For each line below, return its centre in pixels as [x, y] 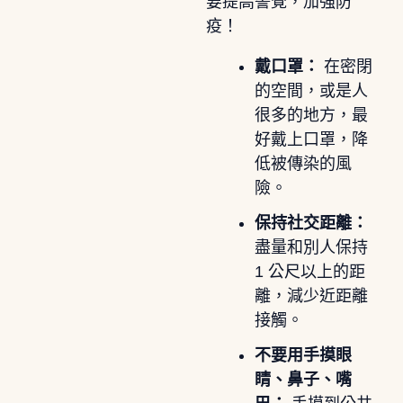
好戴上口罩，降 [311, 139]
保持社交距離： [311, 223]
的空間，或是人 [311, 90]
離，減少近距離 [311, 296]
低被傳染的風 [303, 163]
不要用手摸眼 [303, 355]
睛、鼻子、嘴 [303, 379]
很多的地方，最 [311, 115]
